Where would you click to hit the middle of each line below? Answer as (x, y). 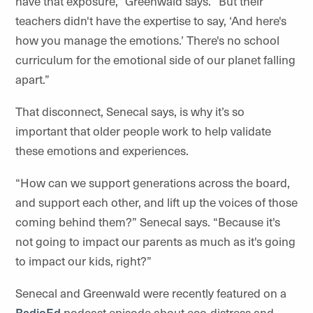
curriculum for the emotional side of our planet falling (155, 59)
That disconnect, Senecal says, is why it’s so (130, 111)
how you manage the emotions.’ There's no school (147, 39)
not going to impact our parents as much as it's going (155, 241)
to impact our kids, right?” (83, 260)
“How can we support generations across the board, (153, 182)
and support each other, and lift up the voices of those (156, 202)
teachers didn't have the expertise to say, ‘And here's (151, 20)
